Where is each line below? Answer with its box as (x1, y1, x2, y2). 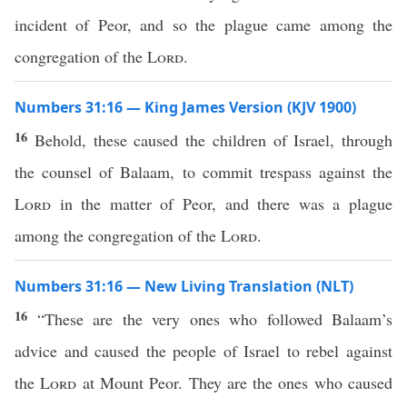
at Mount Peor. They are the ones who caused (76, 372, 393, 393)
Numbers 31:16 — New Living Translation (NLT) (15, 276, 353, 296)
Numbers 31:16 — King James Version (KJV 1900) (15, 97, 356, 117)
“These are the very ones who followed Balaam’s (36, 308, 392, 330)
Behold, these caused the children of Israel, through (34, 129, 392, 151)
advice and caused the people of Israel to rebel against (15, 340, 392, 362)
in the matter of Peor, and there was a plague (51, 193, 392, 214)
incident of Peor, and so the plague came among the (15, 14, 392, 35)
